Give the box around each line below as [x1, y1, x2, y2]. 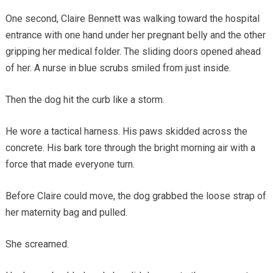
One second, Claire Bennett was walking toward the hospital [5, 12, 260, 24]
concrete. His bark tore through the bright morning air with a [5, 141, 255, 154]
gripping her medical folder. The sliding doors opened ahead [5, 45, 261, 57]
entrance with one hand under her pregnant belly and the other [5, 29, 266, 41]
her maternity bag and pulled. [5, 206, 127, 218]
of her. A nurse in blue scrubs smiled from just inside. [5, 62, 231, 74]
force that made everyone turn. [5, 158, 135, 170]
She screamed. [5, 238, 69, 250]
